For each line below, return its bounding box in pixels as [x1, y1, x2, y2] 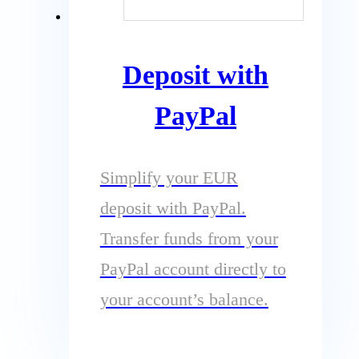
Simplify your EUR [99, 167, 238, 188]
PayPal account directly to [99, 259, 286, 280]
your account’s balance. [99, 289, 268, 310]
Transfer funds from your [99, 228, 278, 249]
